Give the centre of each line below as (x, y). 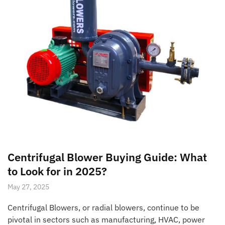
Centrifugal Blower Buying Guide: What (107, 157)
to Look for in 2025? (57, 171)
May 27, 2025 (28, 187)
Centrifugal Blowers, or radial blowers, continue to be (103, 208)
